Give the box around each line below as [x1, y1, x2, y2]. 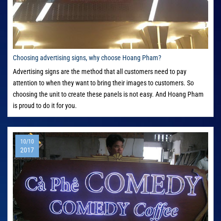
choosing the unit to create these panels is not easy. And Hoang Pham [13, 90, 204, 99]
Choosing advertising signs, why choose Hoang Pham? [13, 54, 161, 62]
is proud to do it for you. [13, 102, 77, 110]
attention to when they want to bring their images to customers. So [13, 79, 194, 87]
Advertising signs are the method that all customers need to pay [13, 68, 186, 76]
